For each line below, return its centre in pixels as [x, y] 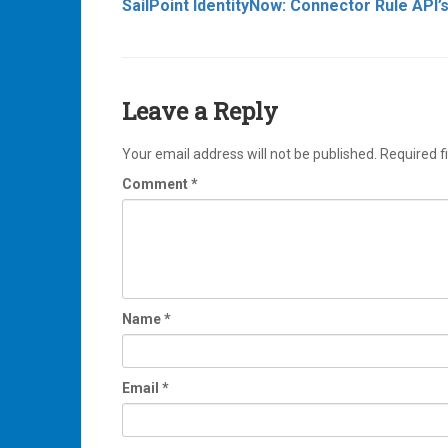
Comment [156, 184]
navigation [199, 22]
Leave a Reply [200, 111]
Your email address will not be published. [249, 154]
